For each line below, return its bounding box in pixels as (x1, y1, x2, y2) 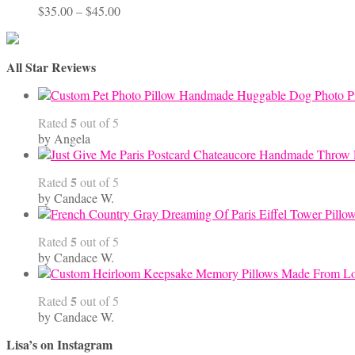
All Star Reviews (6, 58, 96, 77)
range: (120, 17, 151, 35)
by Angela (38, 130, 90, 147)
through (120, 49, 158, 67)
